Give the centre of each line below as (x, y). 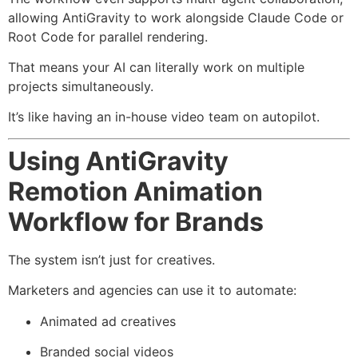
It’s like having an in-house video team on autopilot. (164, 117)
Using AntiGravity (118, 161)
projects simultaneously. (81, 86)
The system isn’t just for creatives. (111, 259)
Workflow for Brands (136, 221)
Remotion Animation (135, 191)
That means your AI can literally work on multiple (156, 67)
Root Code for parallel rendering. (108, 36)
